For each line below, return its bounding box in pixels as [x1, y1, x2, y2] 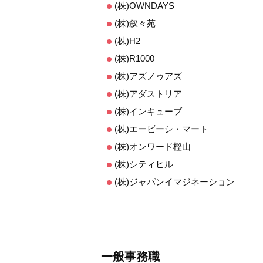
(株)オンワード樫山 [114, 141, 191, 151]
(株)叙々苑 [114, 18, 156, 28]
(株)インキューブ [114, 106, 182, 116]
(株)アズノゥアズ [114, 71, 182, 81]
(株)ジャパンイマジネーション [114, 177, 235, 187]
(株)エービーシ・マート [114, 124, 208, 134]
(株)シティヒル [114, 159, 173, 169]
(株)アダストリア [114, 89, 182, 99]
